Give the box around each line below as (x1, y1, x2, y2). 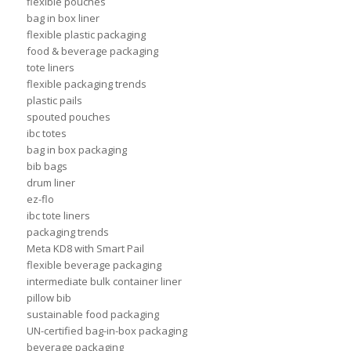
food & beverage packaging (26, 44, 158, 59)
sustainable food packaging (26, 307, 159, 322)
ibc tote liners (26, 208, 90, 223)
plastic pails (26, 93, 82, 108)
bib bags (26, 159, 67, 174)
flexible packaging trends (26, 77, 147, 92)
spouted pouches (26, 110, 110, 125)
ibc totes (26, 126, 67, 141)
